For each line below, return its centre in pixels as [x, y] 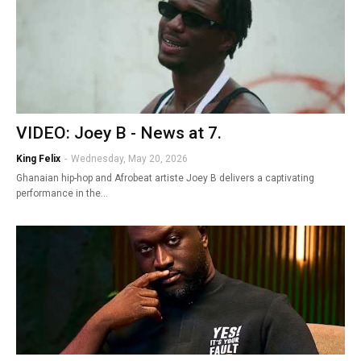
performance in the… [62, 193]
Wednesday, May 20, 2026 [129, 158]
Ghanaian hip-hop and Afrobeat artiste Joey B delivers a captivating [165, 178]
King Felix [38, 158]
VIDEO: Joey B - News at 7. [119, 133]
